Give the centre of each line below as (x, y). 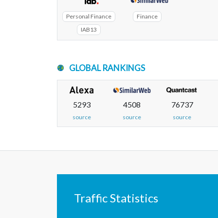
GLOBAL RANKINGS (107, 68)
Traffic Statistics (116, 198)
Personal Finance (89, 16)
